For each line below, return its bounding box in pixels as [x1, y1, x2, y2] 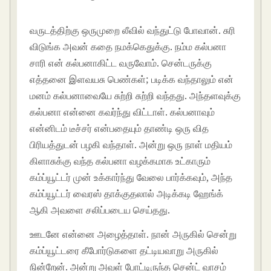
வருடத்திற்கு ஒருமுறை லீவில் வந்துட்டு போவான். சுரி [30, 24, 236, 38]
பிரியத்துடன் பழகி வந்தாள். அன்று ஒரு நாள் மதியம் [30, 138, 233, 152]
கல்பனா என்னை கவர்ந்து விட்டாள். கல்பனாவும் [30, 105, 215, 119]
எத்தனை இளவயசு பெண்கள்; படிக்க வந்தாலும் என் [30, 73, 234, 87]
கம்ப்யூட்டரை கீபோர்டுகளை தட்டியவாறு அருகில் [30, 244, 219, 258]
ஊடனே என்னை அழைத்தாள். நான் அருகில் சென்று [30, 227, 237, 241]
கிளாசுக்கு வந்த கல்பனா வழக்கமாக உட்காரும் [30, 154, 211, 168]
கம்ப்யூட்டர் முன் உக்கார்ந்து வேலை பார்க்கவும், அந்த [30, 171, 233, 184]
